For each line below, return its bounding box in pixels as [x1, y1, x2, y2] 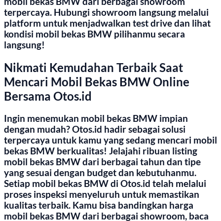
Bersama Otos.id [4, 89, 92, 104]
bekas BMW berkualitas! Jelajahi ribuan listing [4, 146, 197, 157]
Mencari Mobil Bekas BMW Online [4, 74, 189, 89]
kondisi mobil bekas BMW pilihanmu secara [4, 29, 185, 40]
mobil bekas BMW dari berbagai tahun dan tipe [4, 156, 201, 168]
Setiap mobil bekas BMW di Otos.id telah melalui [4, 178, 206, 189]
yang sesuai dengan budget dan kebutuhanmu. [4, 167, 196, 179]
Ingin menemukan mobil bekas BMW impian [4, 113, 188, 124]
